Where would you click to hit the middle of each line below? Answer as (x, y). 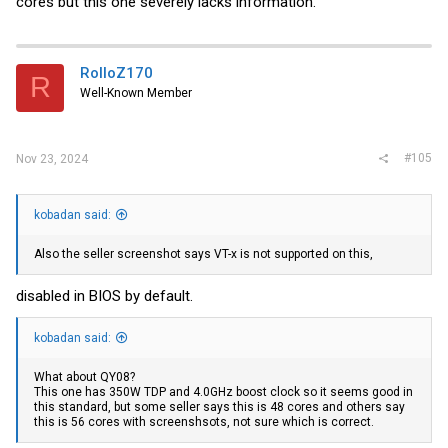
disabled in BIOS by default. (104, 295)
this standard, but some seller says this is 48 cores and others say (219, 406)
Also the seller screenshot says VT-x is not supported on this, (203, 254)
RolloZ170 (116, 72)
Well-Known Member (136, 92)
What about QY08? (84, 376)
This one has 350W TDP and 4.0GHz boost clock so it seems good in (223, 391)
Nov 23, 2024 (52, 159)
